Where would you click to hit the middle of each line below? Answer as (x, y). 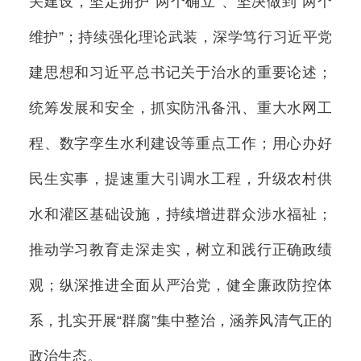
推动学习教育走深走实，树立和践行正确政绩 (180, 250)
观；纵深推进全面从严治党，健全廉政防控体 (180, 286)
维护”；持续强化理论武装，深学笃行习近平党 (180, 37)
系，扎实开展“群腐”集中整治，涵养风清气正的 (180, 321)
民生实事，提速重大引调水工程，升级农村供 (180, 179)
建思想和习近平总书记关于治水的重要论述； (180, 73)
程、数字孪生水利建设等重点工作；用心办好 (180, 144)
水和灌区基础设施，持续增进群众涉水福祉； (180, 215)
